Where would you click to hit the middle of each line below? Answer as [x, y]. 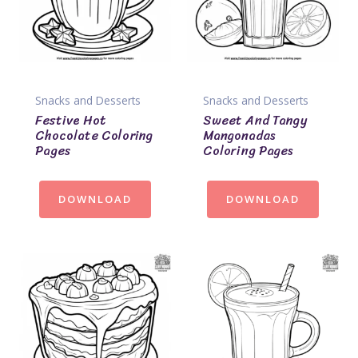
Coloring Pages [248, 150]
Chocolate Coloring [94, 135]
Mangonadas [239, 135]
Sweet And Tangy [255, 120]
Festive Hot [71, 120]
